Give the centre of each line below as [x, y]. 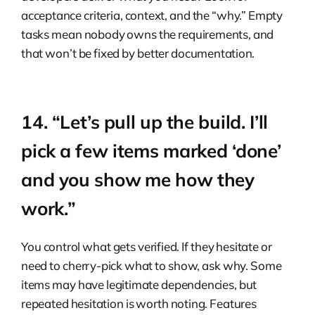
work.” [49, 208]
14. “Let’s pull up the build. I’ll [145, 122]
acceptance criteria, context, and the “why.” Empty [152, 15]
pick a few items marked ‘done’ [151, 150]
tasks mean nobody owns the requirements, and [148, 34]
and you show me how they [138, 179]
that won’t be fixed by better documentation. [138, 53]
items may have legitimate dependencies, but [139, 284]
